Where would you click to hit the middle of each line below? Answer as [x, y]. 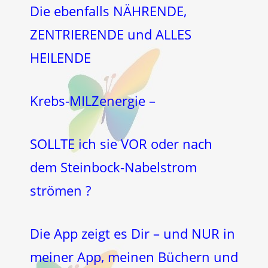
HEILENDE [60, 57]
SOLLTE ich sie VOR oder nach [121, 144]
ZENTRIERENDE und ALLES [111, 34]
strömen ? [60, 190]
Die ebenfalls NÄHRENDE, [108, 11]
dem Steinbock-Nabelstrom [113, 167]
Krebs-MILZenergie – [93, 100]
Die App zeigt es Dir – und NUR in [133, 233]
